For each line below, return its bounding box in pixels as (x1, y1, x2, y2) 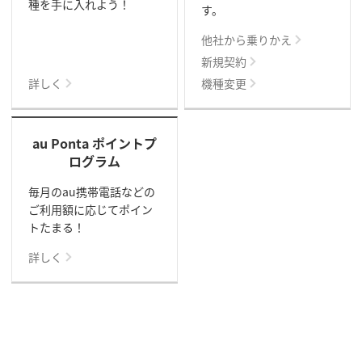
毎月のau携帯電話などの (27, 183, 155, 200)
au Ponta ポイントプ (32, 133, 157, 153)
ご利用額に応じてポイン (27, 200, 153, 217)
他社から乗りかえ (201, 31, 293, 48)
